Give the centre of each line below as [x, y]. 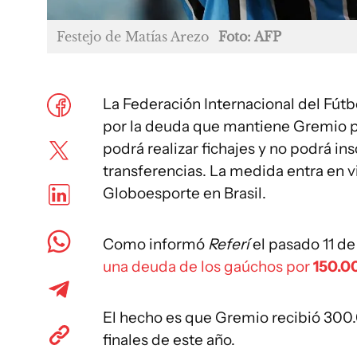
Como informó [155, 244]
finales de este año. [169, 339]
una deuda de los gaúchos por [208, 266]
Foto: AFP [250, 36]
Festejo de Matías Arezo [133, 36]
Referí [230, 244]
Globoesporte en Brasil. [184, 193]
